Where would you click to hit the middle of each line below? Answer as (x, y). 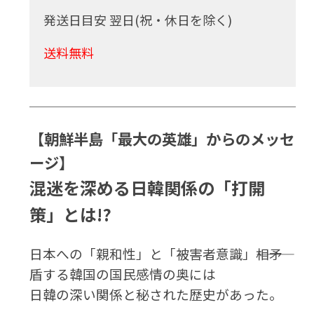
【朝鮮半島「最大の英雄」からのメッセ (162, 139)
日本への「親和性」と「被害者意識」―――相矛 (156, 254)
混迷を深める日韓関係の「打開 (148, 188)
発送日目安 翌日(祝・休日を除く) (138, 20)
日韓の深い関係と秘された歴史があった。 (156, 294)
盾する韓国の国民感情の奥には (123, 274)
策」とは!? (71, 214)
